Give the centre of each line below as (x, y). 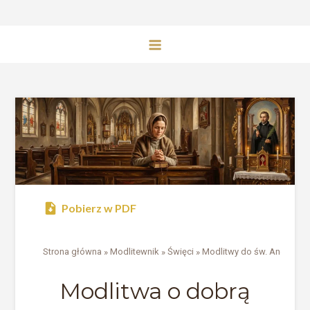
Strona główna (73, 252)
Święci (181, 252)
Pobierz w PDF (99, 208)
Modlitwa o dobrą (155, 291)
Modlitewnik (135, 252)
